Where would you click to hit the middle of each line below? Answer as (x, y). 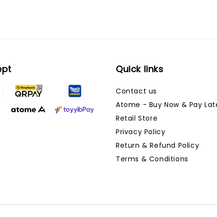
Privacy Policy (141, 132)
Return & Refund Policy (158, 145)
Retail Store (137, 118)
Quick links (140, 69)
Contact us (136, 91)
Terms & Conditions (152, 159)
